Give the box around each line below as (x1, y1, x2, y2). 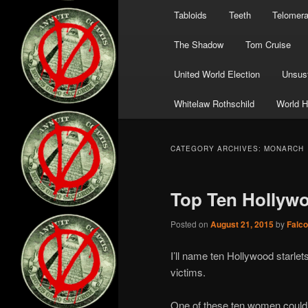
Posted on (170, 218, 210, 230)
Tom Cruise (245, 38, 291, 52)
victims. (170, 264, 206, 279)
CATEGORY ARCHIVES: (170, 144, 264, 154)
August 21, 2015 (210, 218, 274, 231)
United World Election (174, 67, 261, 81)
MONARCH (264, 144, 304, 154)
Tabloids (174, 8, 208, 22)
